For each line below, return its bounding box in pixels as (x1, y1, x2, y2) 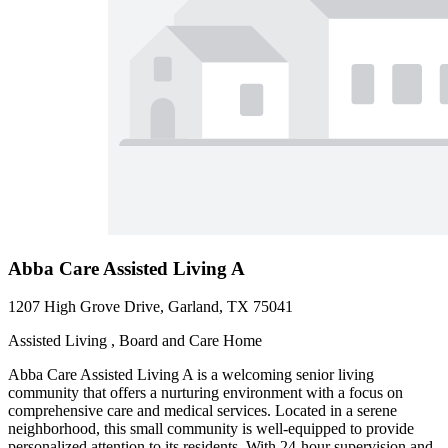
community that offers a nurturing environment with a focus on (8, 384, 403, 402)
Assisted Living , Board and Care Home (8, 332, 262, 350)
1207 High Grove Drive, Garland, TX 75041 (8, 298, 293, 316)
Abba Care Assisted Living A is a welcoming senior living (8, 366, 374, 384)
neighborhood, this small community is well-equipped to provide (8, 420, 414, 438)
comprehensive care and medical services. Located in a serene (8, 402, 397, 420)
